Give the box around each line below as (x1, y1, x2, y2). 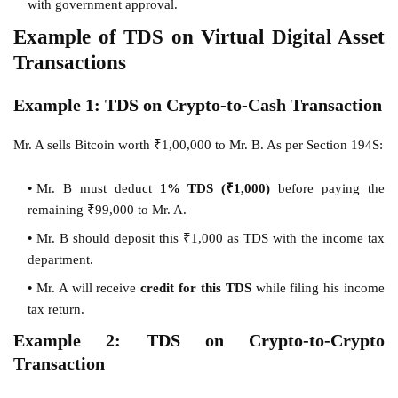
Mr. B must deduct (36, 180, 160, 195)
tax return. (28, 301, 84, 316)
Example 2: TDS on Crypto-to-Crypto (13, 330, 385, 350)
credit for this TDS (140, 280, 251, 295)
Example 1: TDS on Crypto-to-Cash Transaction (13, 94, 382, 115)
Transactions (13, 51, 126, 74)
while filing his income (251, 280, 386, 295)
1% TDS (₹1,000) (159, 180, 271, 195)
